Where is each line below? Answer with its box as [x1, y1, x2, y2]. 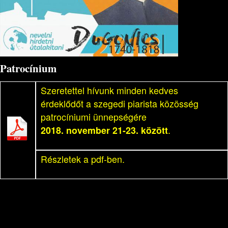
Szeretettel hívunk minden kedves [41, 84, 178, 97]
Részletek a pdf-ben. [41, 153, 125, 166]
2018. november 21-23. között [41, 124, 168, 137]
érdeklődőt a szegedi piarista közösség [41, 97, 198, 110]
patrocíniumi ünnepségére [41, 110, 147, 124]
